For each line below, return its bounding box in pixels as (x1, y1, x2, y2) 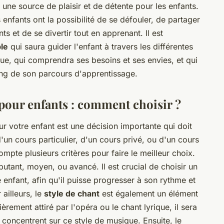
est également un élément (99, 188, 198, 198)
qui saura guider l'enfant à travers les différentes (8, 41, 193, 51)
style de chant (44, 188, 99, 198)
